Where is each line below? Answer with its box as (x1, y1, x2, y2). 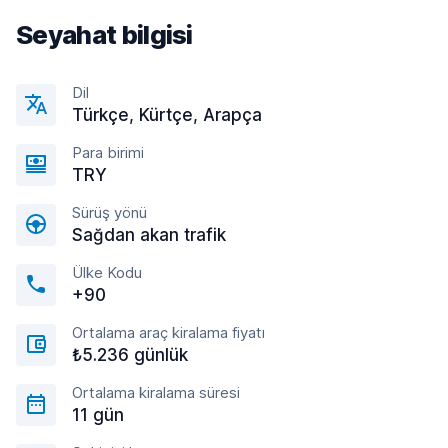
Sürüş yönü (72, 203, 147, 222)
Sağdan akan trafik (72, 225, 226, 245)
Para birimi (72, 143, 144, 162)
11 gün (72, 405, 124, 425)
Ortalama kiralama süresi (72, 383, 240, 402)
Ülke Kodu (72, 263, 142, 282)
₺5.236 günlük (72, 345, 188, 365)
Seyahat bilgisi (16, 19, 193, 50)
